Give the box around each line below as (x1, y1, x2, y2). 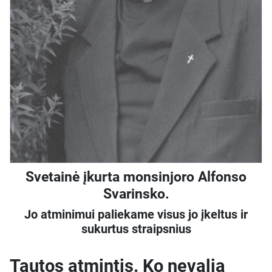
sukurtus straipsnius (81, 222, 191, 237)
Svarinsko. (103, 185, 169, 203)
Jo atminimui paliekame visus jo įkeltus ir (24, 207, 248, 222)
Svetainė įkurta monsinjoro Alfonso (25, 168, 246, 186)
